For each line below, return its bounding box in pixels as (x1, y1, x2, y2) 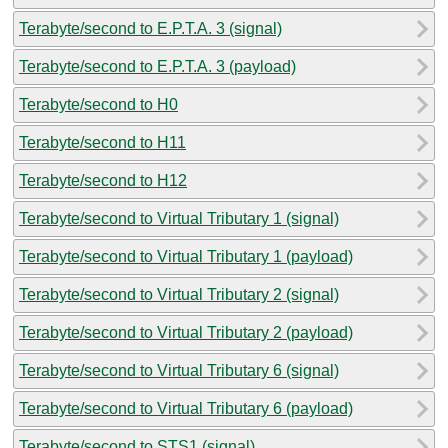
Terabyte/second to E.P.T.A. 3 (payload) (19, 57, 296, 75)
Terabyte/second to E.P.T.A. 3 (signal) (19, 19, 282, 37)
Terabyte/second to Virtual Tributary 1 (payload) (19, 247, 353, 265)
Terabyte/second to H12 (19, 171, 187, 189)
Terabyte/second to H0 (19, 95, 178, 113)
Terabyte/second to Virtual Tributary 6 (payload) (19, 399, 353, 417)
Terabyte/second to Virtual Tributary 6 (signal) (19, 361, 339, 379)
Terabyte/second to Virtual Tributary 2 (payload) (19, 323, 353, 341)
